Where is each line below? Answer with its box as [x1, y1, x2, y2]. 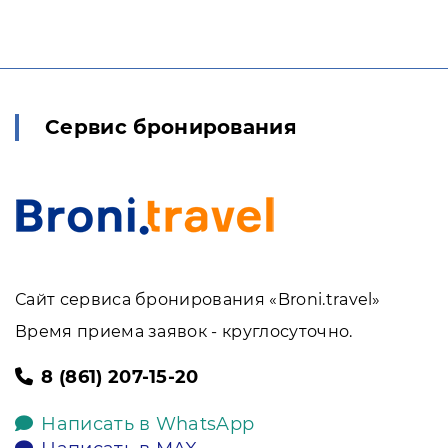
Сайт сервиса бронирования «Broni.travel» [15, 290, 381, 309]
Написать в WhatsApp [41, 413, 255, 435]
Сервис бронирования [45, 115, 298, 139]
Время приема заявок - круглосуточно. [15, 322, 353, 341]
